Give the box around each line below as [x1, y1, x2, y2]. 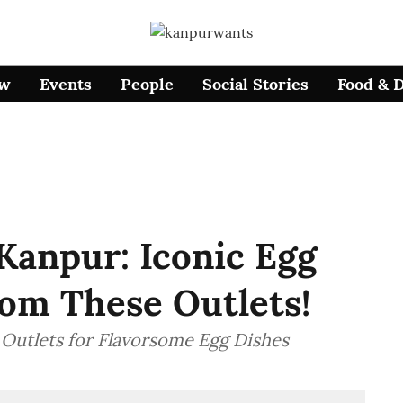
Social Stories [202, 73, 309, 94]
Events [40, 73, 93, 94]
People [121, 73, 175, 94]
